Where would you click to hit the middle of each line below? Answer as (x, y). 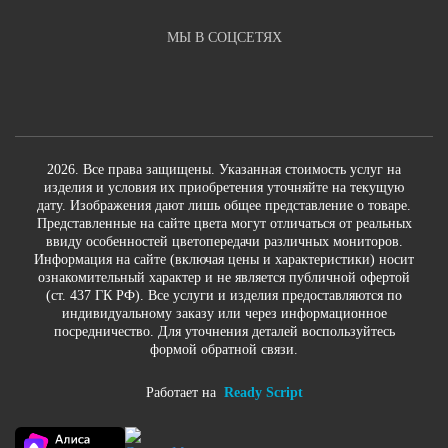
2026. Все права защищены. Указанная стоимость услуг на (224, 170)
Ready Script (263, 393)
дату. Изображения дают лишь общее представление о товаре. (224, 206)
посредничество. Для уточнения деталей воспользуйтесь (224, 332)
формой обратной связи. (224, 350)
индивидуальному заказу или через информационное (224, 314)
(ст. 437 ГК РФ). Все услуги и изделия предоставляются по (224, 296)
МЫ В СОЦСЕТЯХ (224, 38)
